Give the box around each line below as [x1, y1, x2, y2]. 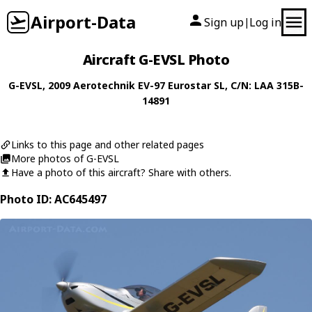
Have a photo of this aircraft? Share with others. [11, 166, 231, 179]
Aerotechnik [73, 79, 135, 92]
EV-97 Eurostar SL [138, 79, 225, 92]
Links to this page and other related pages [11, 138, 204, 151]
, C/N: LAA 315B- [225, 79, 304, 92]
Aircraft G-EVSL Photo [82, 50, 230, 69]
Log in [249, 15, 281, 30]
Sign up [204, 15, 244, 30]
